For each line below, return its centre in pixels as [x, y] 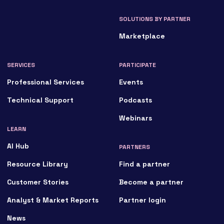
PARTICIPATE [138, 65]
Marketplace [142, 36]
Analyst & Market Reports [53, 200]
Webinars [136, 118]
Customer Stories [38, 182]
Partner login [143, 200]
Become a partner [151, 182]
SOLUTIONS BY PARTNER [155, 19]
